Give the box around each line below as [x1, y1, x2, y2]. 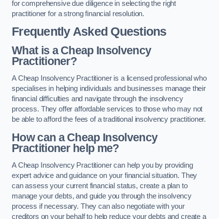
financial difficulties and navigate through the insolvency [12, 95, 183, 103]
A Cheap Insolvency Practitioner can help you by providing [12, 161, 193, 170]
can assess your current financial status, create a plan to [12, 182, 188, 190]
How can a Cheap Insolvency [12, 131, 158, 144]
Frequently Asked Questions [12, 25, 167, 39]
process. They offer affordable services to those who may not [12, 105, 203, 113]
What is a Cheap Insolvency [12, 44, 152, 57]
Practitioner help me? [12, 141, 119, 154]
